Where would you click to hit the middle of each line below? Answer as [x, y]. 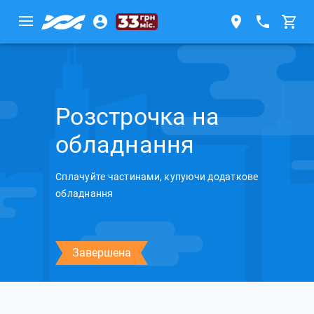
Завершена [102, 253]
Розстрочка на [138, 116]
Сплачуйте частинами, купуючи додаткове [157, 177]
